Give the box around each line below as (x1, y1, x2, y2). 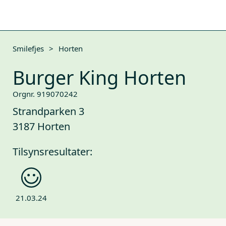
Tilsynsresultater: (13, 145, 92, 158)
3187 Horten (13, 120, 70, 133)
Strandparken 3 (13, 104, 84, 118)
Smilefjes (13, 43, 44, 53)
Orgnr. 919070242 (13, 89, 78, 99)
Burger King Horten (13, 65, 186, 90)
